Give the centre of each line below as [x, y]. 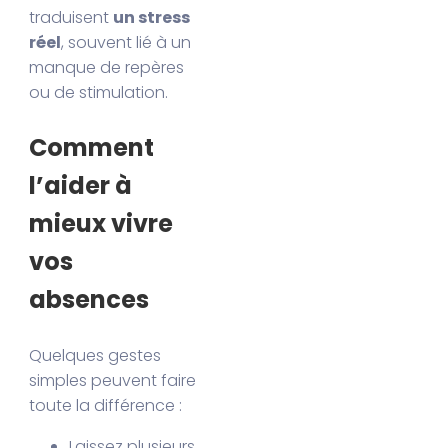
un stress [152, 18]
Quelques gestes [95, 356]
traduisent [71, 18]
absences [89, 300]
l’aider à [81, 186]
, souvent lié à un [126, 43]
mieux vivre [101, 224]
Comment [92, 148]
